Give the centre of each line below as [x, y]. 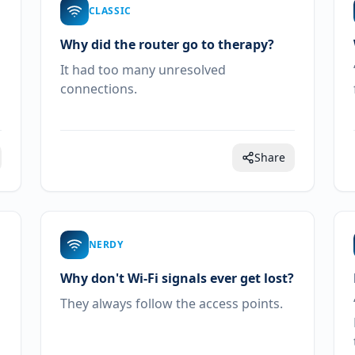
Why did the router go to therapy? [167, 44]
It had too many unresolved [143, 70]
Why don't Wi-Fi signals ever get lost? [177, 278]
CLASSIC [110, 11]
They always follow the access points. [171, 303]
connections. [98, 89]
